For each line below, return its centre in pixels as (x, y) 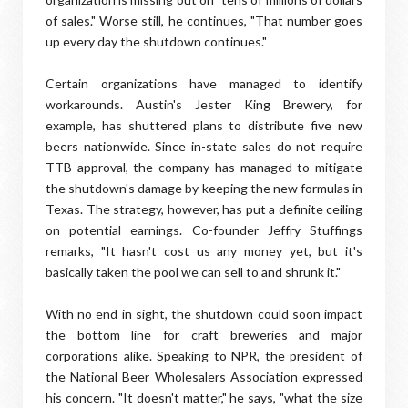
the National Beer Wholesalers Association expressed (204, 377)
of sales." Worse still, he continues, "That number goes (204, 20)
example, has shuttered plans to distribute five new (204, 125)
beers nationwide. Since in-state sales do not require (204, 146)
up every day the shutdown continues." (156, 41)
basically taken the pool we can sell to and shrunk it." (193, 272)
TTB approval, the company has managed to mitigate (204, 167)
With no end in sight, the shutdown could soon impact (204, 314)
